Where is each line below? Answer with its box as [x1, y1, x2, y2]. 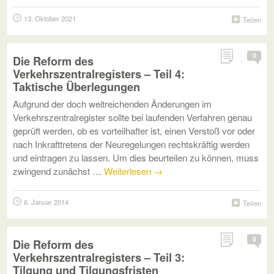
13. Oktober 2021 [24, 13, 76, 23]
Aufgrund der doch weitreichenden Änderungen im [13, 97, 212, 110]
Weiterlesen [104, 165, 154, 177]
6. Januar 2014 [24, 197, 68, 207]
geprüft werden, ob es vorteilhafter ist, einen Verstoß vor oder [13, 124, 255, 137]
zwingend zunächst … [13, 165, 104, 177]
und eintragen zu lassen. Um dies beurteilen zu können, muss [13, 151, 259, 164]
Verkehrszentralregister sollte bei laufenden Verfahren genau [13, 111, 252, 124]
